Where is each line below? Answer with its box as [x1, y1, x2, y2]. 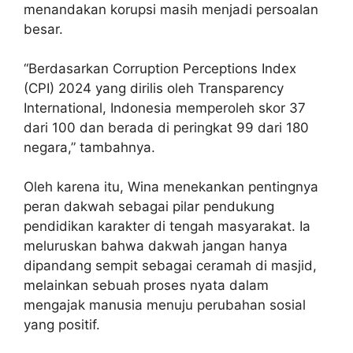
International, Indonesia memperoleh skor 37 [24, 99, 306, 116]
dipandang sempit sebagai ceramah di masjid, [24, 257, 317, 273]
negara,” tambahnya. [24, 139, 155, 155]
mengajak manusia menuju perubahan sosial [24, 296, 306, 313]
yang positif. [24, 316, 100, 333]
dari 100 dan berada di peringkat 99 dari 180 [24, 119, 309, 136]
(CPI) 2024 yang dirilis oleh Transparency [24, 80, 284, 96]
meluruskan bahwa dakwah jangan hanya [24, 237, 288, 254]
